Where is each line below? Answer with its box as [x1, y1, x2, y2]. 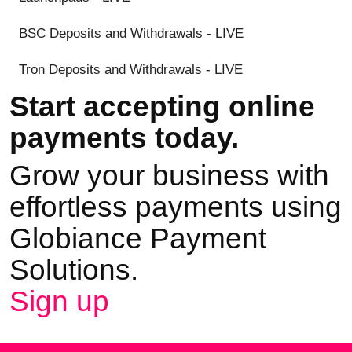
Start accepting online [9, 90, 315, 123]
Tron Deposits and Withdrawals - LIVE [19, 62, 247, 78]
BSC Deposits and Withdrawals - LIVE [19, 26, 244, 42]
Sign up [9, 285, 109, 318]
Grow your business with [9, 159, 329, 192]
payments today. [9, 122, 239, 155]
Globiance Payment [9, 222, 266, 255]
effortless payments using [9, 191, 342, 224]
